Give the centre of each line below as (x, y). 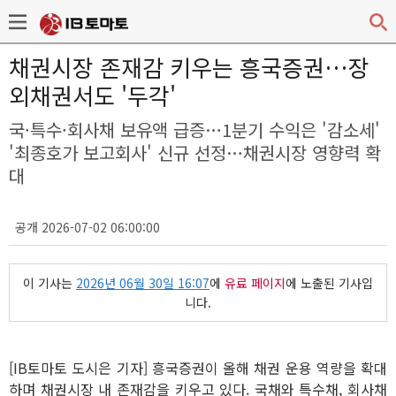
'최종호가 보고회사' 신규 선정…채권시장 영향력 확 (195, 152)
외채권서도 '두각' (92, 95)
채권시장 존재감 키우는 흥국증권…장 (189, 67)
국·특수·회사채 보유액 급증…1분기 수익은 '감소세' (194, 129)
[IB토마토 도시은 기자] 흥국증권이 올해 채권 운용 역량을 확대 (198, 368)
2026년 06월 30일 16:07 (143, 283)
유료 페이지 (255, 283)
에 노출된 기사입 (329, 283)
